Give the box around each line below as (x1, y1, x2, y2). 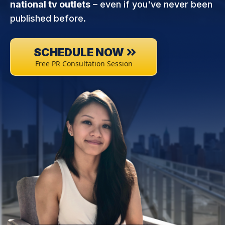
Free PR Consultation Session (35, 59, 133, 68)
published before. (10, 13, 86, 24)
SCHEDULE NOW (34, 46, 124, 59)
